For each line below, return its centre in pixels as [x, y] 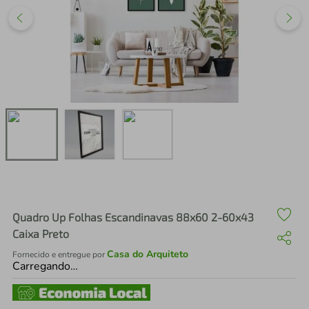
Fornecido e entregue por [60, 255]
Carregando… [45, 267]
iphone [75, 39]
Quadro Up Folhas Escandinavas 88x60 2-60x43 [133, 217]
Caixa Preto [41, 234]
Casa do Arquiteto [148, 255]
